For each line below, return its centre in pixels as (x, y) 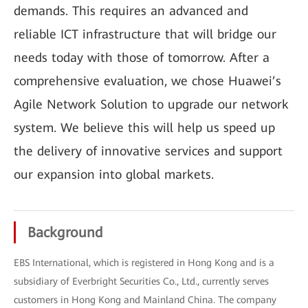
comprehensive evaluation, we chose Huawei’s (147, 81)
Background (65, 232)
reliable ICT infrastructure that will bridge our (145, 34)
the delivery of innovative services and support (148, 151)
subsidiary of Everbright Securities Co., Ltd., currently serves (141, 281)
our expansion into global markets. (114, 174)
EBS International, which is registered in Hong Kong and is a (144, 263)
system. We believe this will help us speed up (144, 128)
